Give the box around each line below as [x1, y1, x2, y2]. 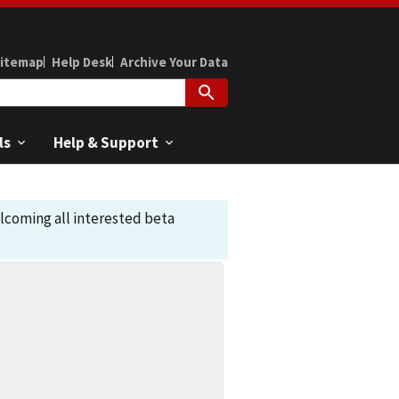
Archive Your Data [120, 53, 228, 70]
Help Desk [52, 53, 112, 70]
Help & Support [53, 132, 159, 152]
